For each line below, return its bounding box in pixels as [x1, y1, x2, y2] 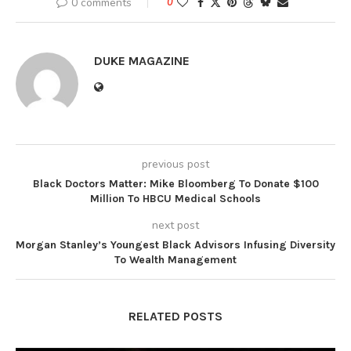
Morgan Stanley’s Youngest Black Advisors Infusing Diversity [16, 237, 335, 251]
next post [152, 217, 199, 233]
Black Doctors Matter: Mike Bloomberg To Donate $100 [32, 176, 319, 190]
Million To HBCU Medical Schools [90, 191, 261, 205]
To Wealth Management [114, 252, 237, 266]
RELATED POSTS [128, 308, 223, 324]
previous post [142, 156, 209, 172]
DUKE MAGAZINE [94, 52, 190, 68]
